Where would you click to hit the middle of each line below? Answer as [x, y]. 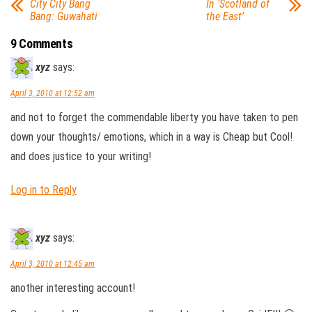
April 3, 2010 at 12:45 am [53, 264]
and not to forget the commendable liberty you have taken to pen [154, 117]
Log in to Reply [44, 190]
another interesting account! [73, 288]
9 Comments [42, 44]
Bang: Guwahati [64, 16]
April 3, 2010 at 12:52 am [53, 93]
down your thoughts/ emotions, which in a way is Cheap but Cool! [151, 137]
